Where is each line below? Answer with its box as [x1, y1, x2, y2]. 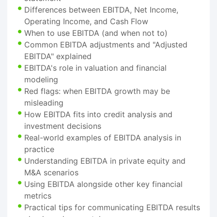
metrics [24, 190, 51, 201]
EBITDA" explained [24, 51, 92, 61]
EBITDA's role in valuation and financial [24, 62, 167, 73]
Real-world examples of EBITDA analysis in [24, 132, 181, 142]
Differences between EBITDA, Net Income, [24, 4, 178, 15]
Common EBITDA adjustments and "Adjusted [24, 39, 187, 49]
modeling [24, 74, 58, 84]
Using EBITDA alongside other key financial [24, 179, 183, 189]
